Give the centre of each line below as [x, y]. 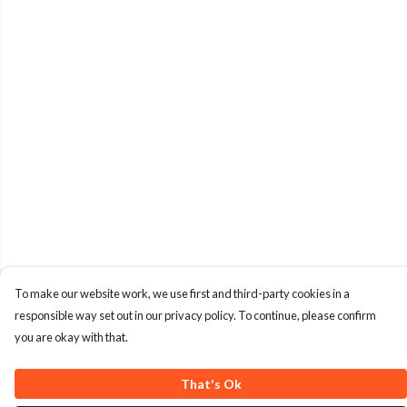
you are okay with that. [71, 337]
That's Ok [211, 384]
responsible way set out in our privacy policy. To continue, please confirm [195, 315]
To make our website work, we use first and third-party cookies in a [182, 293]
